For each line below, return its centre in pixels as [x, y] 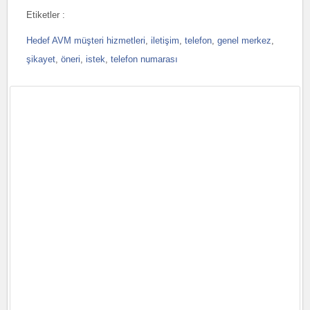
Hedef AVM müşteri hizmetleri [85, 40]
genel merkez [244, 40]
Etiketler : [45, 15]
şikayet [40, 59]
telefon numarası [144, 59]
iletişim [165, 40]
